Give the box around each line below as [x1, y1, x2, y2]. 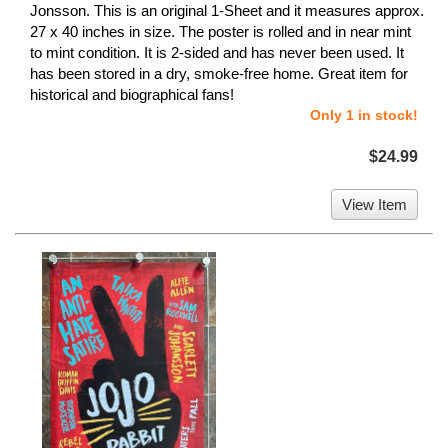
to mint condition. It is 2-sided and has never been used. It [30, 44, 404, 62]
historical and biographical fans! [30, 86, 234, 104]
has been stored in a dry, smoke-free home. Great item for [30, 65, 408, 83]
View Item [342, 196, 407, 214]
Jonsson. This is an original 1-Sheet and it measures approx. [30, 2, 424, 20]
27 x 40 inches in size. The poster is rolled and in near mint [30, 23, 411, 41]
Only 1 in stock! [310, 107, 418, 124]
